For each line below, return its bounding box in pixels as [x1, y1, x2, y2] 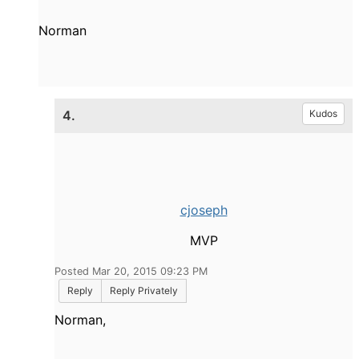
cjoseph [179, 202, 228, 218]
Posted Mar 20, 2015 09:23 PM [54, 265, 208, 277]
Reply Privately [110, 284, 178, 296]
